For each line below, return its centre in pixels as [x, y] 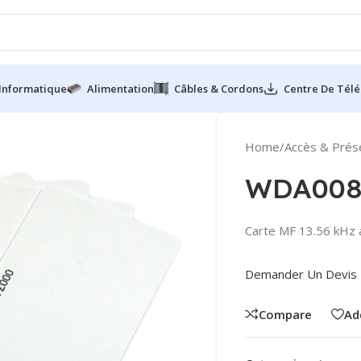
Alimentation [120, 89]
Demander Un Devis [301, 274]
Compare [285, 314]
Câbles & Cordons [219, 89]
